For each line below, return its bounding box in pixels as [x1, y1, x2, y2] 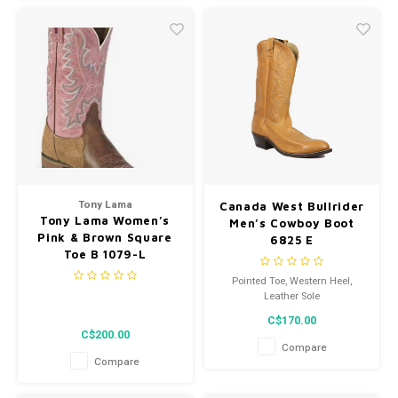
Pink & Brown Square [37, 230, 172, 245]
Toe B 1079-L [63, 247, 147, 262]
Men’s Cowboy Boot [229, 216, 354, 231]
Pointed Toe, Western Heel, [232, 273, 352, 289]
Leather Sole [264, 288, 320, 304]
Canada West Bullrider [219, 199, 364, 214]
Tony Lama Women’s [39, 213, 171, 228]
